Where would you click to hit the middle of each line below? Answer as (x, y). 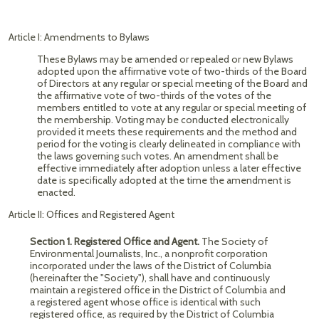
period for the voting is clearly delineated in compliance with (169, 144)
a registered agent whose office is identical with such (145, 302)
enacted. (56, 192)
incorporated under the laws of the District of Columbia (151, 266)
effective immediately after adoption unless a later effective (169, 168)
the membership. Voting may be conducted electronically (163, 120)
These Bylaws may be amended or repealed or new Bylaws (165, 59)
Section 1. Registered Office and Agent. (116, 241)
